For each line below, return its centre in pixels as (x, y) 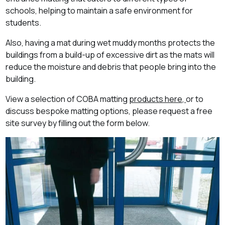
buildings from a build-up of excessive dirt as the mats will (110, 54)
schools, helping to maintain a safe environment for (99, 10)
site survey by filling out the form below (77, 123)
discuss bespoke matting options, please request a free (109, 111)
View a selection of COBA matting (68, 99)
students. (24, 22)
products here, (158, 99)
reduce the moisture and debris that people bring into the (111, 67)
